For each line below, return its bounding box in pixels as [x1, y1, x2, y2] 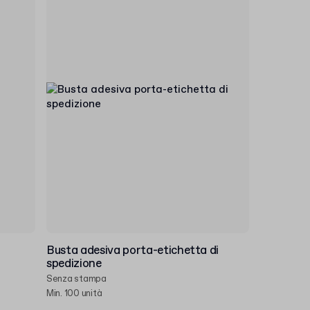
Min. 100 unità [46, 288, 102, 300]
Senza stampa [46, 273, 107, 285]
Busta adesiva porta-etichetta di [46, 243, 219, 259]
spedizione [46, 256, 102, 272]
